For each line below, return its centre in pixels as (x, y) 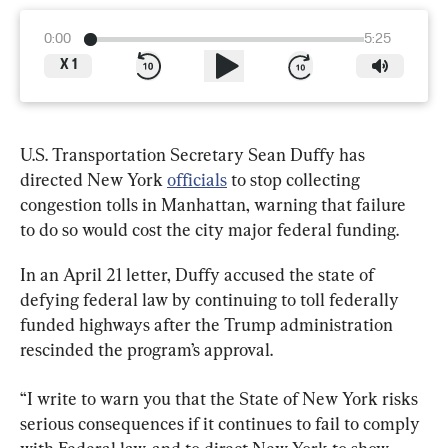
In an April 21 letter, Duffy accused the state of (199, 274)
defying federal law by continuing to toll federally (211, 299)
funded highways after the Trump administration (208, 324)
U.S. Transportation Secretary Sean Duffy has (194, 154)
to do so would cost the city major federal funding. (209, 229)
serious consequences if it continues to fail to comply (222, 423)
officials (197, 179)
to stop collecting (295, 179)
